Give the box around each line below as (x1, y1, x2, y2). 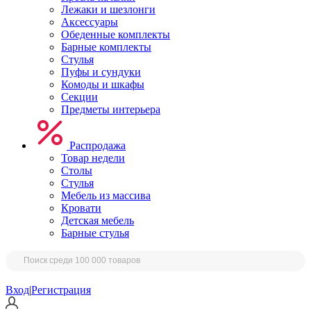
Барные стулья (61, 227, 129, 239)
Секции (61, 91, 98, 103)
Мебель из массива (61, 190, 151, 202)
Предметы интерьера (61, 103, 160, 116)
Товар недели (61, 152, 125, 165)
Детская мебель (61, 215, 134, 227)
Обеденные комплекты (61, 28, 170, 41)
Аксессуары (61, 16, 118, 28)
